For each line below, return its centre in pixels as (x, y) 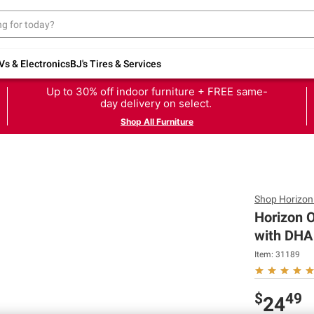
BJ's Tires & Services (116, 63)
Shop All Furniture (157, 121)
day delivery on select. (157, 103)
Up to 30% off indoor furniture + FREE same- (157, 91)
